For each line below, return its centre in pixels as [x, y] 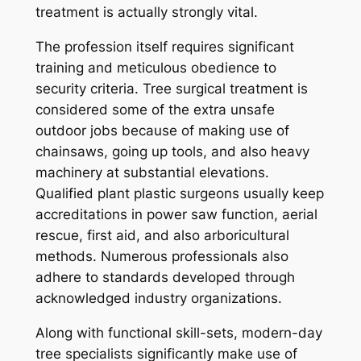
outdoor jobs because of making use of [162, 131]
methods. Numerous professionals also [162, 257]
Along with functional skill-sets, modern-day [178, 333]
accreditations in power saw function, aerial [176, 215]
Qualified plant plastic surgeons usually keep [179, 194]
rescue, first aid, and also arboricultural [162, 236]
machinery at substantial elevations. [152, 173]
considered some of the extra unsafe [155, 110]
